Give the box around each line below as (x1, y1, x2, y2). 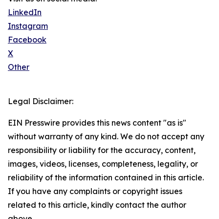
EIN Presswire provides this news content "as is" (8, 118, 186, 128)
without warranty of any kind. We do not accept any (8, 131, 204, 142)
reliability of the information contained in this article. (8, 173, 204, 183)
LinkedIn (8, 7, 42, 18)
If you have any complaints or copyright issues (8, 186, 182, 197)
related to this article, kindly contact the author (8, 200, 186, 210)
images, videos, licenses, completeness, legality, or (8, 159, 198, 169)
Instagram (8, 21, 48, 31)
